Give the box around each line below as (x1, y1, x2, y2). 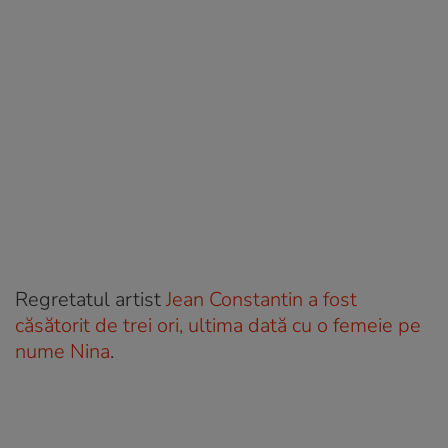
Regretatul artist (15, 285, 166, 313)
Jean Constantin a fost (166, 285, 357, 313)
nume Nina (15, 337, 110, 365)
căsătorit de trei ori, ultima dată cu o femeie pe (15, 311, 421, 339)
